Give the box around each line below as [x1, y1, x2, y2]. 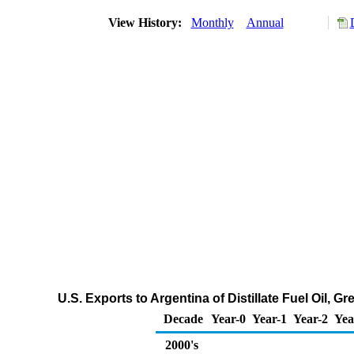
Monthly [190, 16, 234, 29]
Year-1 [252, 312, 287, 326]
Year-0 [211, 312, 246, 326]
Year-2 [293, 312, 328, 326]
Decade [164, 312, 203, 326]
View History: [104, 16, 188, 29]
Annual [246, 16, 284, 29]
